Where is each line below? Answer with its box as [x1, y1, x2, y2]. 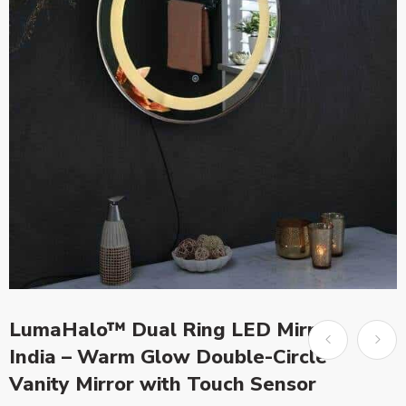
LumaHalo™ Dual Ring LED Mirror [9, 315, 335, 343]
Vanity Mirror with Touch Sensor [9, 370, 316, 398]
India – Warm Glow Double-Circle [9, 343, 327, 371]
